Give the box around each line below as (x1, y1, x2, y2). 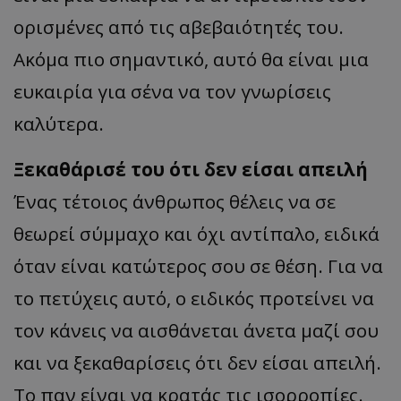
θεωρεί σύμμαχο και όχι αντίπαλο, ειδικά (13, 220, 380, 246)
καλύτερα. (13, 110, 104, 136)
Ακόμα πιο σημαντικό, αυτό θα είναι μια (13, 46, 369, 72)
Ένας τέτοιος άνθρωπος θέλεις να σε (13, 188, 336, 214)
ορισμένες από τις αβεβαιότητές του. (13, 13, 344, 39)
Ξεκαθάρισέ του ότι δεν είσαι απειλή (13, 156, 368, 182)
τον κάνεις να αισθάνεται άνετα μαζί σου (13, 317, 379, 343)
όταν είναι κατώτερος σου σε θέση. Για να (13, 252, 383, 278)
